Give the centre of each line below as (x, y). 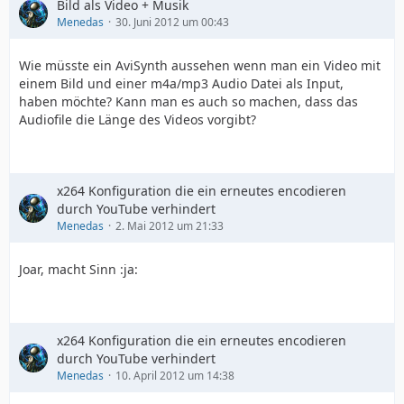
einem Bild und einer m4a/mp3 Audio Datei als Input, (181, 83)
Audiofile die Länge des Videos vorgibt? (138, 119)
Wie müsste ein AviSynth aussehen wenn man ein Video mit (200, 65)
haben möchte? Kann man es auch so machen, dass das (188, 101)
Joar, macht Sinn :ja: (78, 269)
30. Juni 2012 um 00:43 (172, 22)
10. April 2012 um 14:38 (175, 376)
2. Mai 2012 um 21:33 (170, 226)
